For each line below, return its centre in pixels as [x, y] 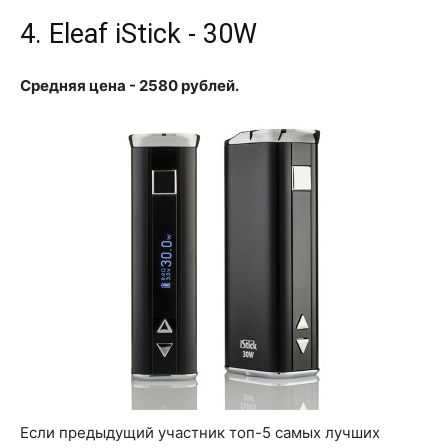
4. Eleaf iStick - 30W [138, 34]
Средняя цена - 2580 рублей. [129, 86]
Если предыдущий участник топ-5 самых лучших [200, 432]
